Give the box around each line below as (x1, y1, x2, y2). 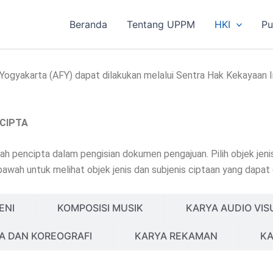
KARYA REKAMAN (135, 229, 218, 242)
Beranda (69, 18, 107, 30)
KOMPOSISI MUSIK (57, 201, 143, 214)
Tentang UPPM (126, 18, 195, 30)
